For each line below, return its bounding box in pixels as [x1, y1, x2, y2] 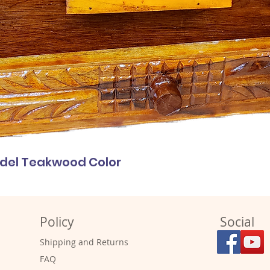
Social [219, 213, 254, 231]
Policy [39, 213, 74, 231]
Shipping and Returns [39, 236, 128, 248]
